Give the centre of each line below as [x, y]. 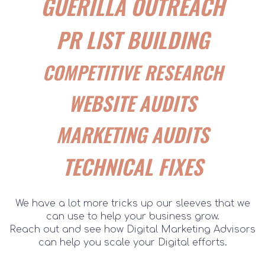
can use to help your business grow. [132, 216]
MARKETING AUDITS [132, 134]
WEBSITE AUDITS [132, 103]
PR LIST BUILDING [132, 39]
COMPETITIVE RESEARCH [132, 72]
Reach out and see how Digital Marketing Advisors [132, 229]
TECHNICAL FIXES [132, 166]
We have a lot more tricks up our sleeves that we [132, 203]
